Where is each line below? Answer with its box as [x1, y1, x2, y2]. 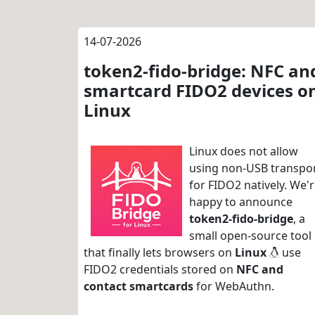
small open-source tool [189, 228, 311, 243]
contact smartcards [84, 278, 193, 294]
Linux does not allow [189, 143, 298, 159]
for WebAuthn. [193, 278, 274, 294]
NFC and [236, 262, 283, 277]
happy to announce [189, 194, 292, 210]
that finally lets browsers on [84, 245, 235, 260]
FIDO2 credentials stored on [84, 262, 236, 277]
